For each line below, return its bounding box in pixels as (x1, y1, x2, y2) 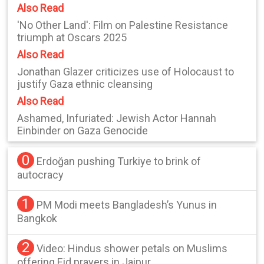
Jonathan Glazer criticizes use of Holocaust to (16, 65, 234, 78)
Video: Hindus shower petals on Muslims (36, 242, 227, 255)
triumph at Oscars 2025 (16, 31, 127, 44)
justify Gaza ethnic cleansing (16, 78, 153, 91)
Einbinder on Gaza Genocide (16, 124, 148, 137)
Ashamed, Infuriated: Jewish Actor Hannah (16, 112, 216, 125)
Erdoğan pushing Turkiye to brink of (36, 155, 201, 168)
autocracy (16, 169, 64, 181)
